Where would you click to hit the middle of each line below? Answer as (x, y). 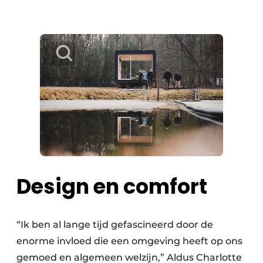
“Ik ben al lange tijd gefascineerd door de (115, 224)
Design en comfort (112, 186)
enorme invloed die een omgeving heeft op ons (129, 241)
